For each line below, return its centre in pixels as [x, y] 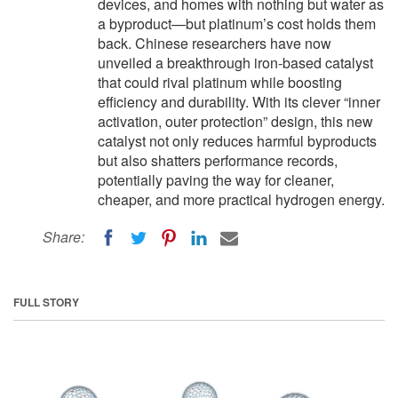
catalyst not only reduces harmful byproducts [237, 141]
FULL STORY [46, 302]
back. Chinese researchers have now [215, 43]
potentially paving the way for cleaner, [216, 180]
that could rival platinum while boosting [220, 82]
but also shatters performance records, [218, 160]
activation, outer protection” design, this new [235, 121]
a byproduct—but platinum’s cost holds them [237, 24]
